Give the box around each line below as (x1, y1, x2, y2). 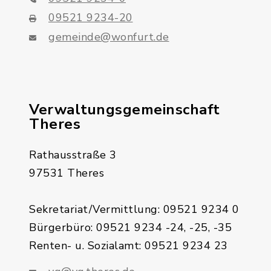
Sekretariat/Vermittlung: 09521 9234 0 (29, 202, 240, 217)
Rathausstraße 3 (29, 148, 117, 162)
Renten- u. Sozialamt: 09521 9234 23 (29, 238, 228, 253)
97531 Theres (29, 166, 104, 180)
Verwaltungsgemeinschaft (29, 100, 220, 119)
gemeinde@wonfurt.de (48, 30, 169, 44)
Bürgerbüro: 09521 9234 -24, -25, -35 (29, 220, 232, 235)
